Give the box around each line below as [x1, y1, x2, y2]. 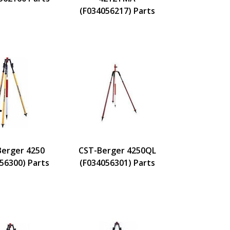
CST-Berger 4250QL [78, 144, 156, 156]
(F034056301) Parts [79, 157, 155, 168]
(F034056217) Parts [79, 5, 155, 16]
